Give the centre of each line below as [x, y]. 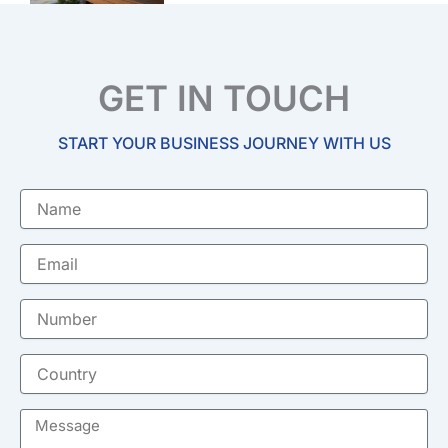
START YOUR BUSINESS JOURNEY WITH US [224, 142]
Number [45, 307]
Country [45, 362]
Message [50, 417]
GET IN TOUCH [224, 97]
